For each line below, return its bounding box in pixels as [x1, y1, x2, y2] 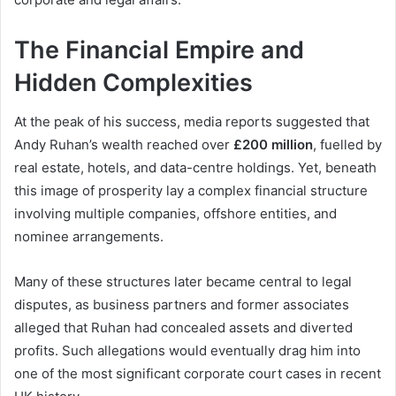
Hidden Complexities [14, 67, 253, 97]
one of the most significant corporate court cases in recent [14, 365, 381, 383]
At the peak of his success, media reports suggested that [14, 113, 369, 131]
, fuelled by [313, 136, 382, 154]
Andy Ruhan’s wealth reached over [14, 136, 233, 154]
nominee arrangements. [14, 228, 164, 246]
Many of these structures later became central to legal [14, 273, 352, 291]
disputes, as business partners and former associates [14, 296, 349, 314]
